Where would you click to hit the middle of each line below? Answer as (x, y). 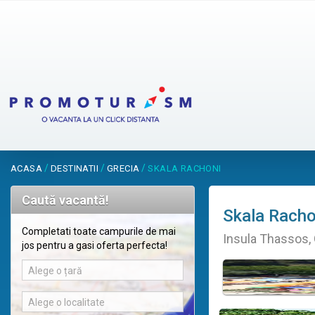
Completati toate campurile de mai (99, 232)
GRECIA (123, 169)
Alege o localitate (66, 303)
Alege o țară (55, 271)
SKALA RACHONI (185, 169)
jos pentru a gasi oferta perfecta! (95, 246)
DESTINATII (75, 169)
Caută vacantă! (65, 200)
